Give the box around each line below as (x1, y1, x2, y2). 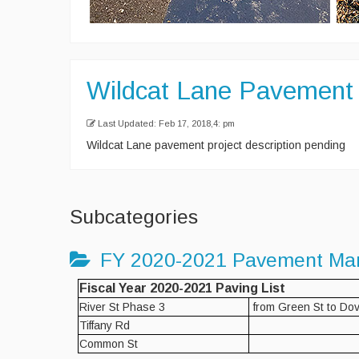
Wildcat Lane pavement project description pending (87, 139, 345, 151)
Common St (79, 337, 138, 350)
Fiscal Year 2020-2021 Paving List (79, 280, 285, 295)
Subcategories (70, 206, 198, 228)
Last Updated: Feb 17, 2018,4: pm (98, 119, 235, 128)
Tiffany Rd (79, 318, 130, 332)
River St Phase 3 (79, 300, 165, 313)
